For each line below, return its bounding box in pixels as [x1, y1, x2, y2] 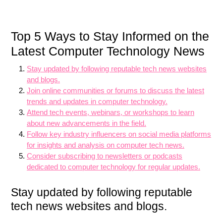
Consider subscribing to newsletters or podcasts [27, 152, 182, 160]
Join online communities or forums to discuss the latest [27, 86, 204, 95]
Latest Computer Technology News [11, 44, 205, 58]
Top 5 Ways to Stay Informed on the [11, 29, 209, 43]
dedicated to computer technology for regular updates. [27, 163, 200, 171]
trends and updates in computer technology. [27, 97, 167, 106]
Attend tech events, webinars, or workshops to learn [27, 108, 194, 116]
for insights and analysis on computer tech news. [27, 141, 184, 149]
